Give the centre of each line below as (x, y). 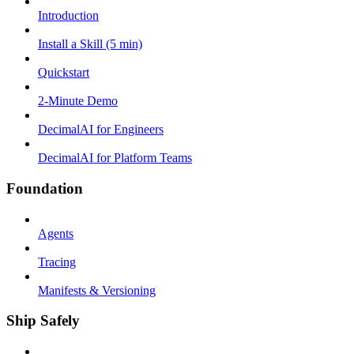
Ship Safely (43, 321)
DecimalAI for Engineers (101, 130)
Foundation (45, 188)
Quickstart (64, 73)
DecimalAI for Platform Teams (115, 158)
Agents (56, 233)
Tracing (57, 262)
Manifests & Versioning (97, 290)
